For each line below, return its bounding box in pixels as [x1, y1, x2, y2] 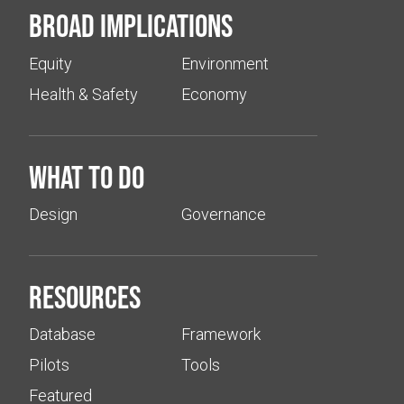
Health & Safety [29, 84, 139, 104]
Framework [181, 325, 262, 344]
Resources [29, 278, 142, 315]
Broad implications [29, 7, 234, 44]
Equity [29, 53, 73, 73]
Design [29, 204, 78, 224]
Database [29, 325, 96, 344]
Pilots [29, 355, 70, 375]
